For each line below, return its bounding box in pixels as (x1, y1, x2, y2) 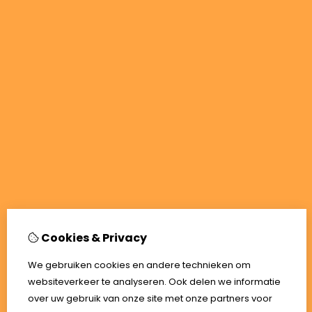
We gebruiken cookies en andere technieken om (28, 258, 251, 272)
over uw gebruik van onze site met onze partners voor (28, 292, 272, 305)
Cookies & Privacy (39, 230, 147, 246)
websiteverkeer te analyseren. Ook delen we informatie (28, 275, 281, 288)
